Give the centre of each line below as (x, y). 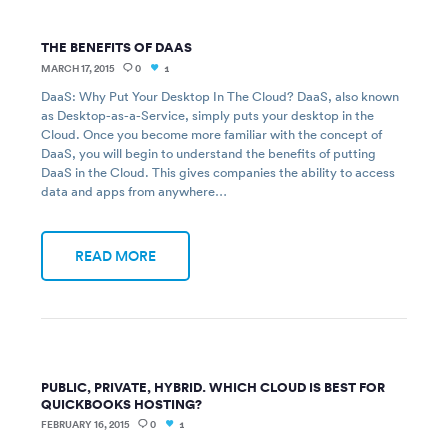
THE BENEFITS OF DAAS (117, 48)
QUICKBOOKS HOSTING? (122, 404)
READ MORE (116, 255)
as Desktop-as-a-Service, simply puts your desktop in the (208, 114)
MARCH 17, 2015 (78, 68)
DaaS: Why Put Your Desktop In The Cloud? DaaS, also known (220, 95)
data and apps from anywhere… (134, 190)
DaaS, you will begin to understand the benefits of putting (209, 152)
